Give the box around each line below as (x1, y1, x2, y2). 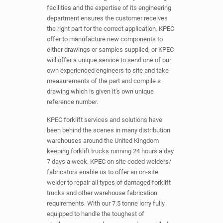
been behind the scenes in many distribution (47, 126, 170, 134)
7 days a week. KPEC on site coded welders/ (47, 158, 171, 166)
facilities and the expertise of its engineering (47, 4, 171, 12)
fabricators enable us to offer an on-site (47, 168, 158, 176)
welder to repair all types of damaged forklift (47, 179, 171, 187)
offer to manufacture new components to (47, 35, 163, 43)
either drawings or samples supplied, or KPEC (47, 46, 174, 54)
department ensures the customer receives (47, 14, 168, 22)
